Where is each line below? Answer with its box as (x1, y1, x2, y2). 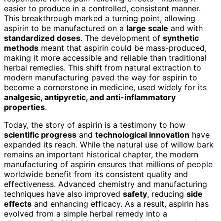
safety (123, 188, 147, 199)
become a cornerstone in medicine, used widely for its (4, 82, 207, 92)
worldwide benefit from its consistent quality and (4, 169, 188, 179)
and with (168, 23, 203, 33)
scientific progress (4, 129, 76, 140)
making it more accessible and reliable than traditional (4, 52, 207, 63)
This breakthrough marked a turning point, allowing (4, 13, 195, 23)
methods (4, 42, 38, 53)
